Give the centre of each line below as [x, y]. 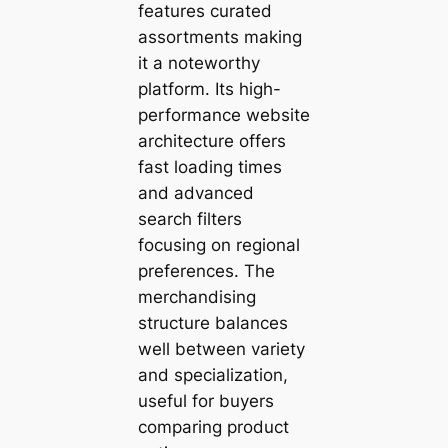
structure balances [212, 322]
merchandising [196, 296]
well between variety [221, 348]
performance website [223, 114]
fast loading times [209, 166]
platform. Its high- [209, 88]
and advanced [195, 192]
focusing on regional [218, 244]
